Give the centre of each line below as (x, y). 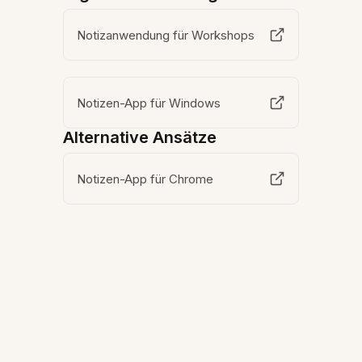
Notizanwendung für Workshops (166, 35)
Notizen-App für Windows (149, 103)
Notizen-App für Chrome (146, 179)
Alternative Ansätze (140, 137)
